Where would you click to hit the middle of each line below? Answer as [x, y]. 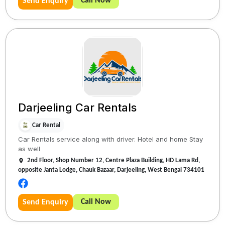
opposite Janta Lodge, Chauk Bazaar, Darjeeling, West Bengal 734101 [111, 170]
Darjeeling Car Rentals [78, 108]
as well [29, 149]
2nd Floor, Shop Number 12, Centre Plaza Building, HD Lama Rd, [114, 161]
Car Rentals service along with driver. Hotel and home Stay [111, 139]
